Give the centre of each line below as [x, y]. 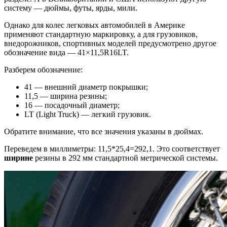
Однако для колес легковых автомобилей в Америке [94, 25]
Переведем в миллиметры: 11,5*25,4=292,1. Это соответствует [112, 148]
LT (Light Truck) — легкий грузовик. [88, 114]
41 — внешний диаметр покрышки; [86, 87]
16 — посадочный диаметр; [72, 105]
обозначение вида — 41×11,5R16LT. [66, 52]
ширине [20, 158]
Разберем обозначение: [43, 69]
